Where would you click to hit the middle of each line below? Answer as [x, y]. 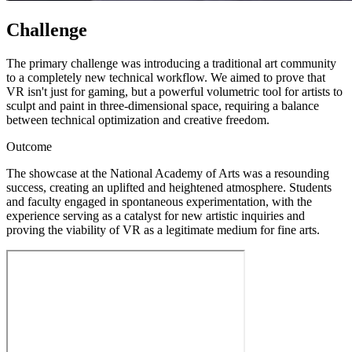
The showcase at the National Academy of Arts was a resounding [168, 174]
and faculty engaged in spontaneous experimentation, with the [159, 202]
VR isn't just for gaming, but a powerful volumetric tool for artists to [174, 92]
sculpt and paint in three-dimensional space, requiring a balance [163, 106]
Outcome [29, 147]
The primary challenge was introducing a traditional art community [171, 64]
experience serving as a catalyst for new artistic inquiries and [156, 216]
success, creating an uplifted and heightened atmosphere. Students [169, 188]
